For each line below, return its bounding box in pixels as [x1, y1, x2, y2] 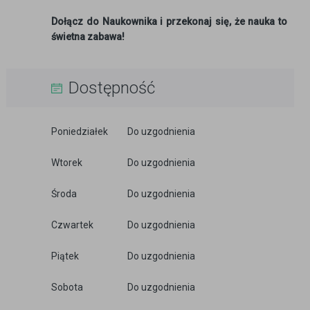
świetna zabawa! [51, 31, 125, 42]
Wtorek [51, 157, 82, 168]
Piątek [51, 250, 79, 262]
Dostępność [69, 78, 155, 98]
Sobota [51, 282, 83, 293]
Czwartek [51, 219, 93, 230]
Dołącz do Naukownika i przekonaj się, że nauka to [51, 16, 287, 27]
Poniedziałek [51, 126, 108, 137]
